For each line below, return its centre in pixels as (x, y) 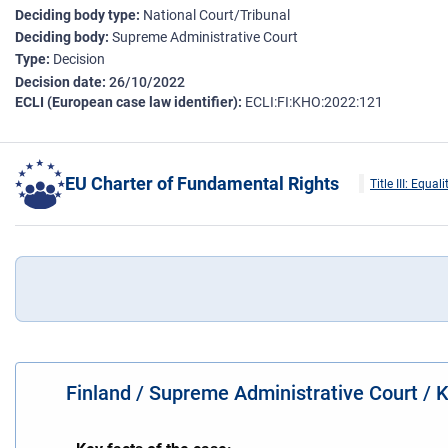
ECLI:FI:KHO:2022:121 (314, 102)
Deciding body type (75, 15)
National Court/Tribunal (216, 15)
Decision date (58, 82)
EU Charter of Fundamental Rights (202, 184)
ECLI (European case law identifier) (126, 102)
